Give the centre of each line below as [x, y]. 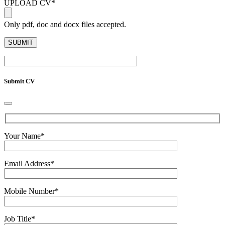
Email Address [27, 163]
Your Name [22, 136]
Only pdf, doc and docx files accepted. [65, 24]
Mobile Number [29, 191]
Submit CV [19, 81]
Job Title [18, 218]
